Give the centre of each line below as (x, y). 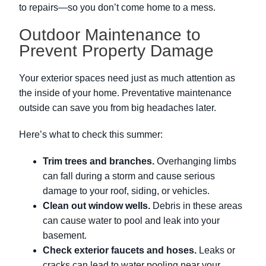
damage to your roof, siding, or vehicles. (126, 191)
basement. (65, 236)
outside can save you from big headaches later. (118, 108)
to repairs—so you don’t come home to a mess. (117, 8)
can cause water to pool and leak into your (131, 221)
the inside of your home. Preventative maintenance (125, 93)
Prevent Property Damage (116, 51)
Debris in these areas (196, 206)
